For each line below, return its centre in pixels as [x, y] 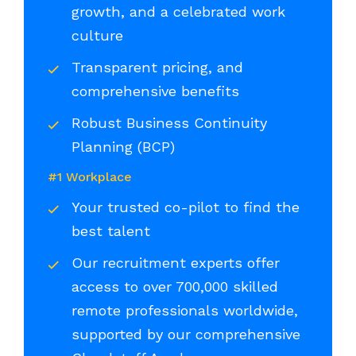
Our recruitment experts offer [176, 263]
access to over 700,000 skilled [175, 287]
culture [100, 36]
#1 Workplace [90, 177]
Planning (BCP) [126, 147]
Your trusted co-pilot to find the [186, 207]
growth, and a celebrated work [178, 12]
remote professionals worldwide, [185, 311]
